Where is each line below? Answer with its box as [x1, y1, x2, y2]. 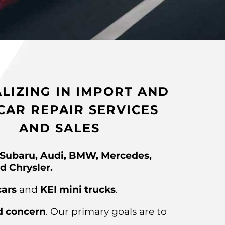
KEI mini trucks [38, 184, 116, 196]
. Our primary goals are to [46, 206, 167, 218]
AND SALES [19, 121, 100, 136]
